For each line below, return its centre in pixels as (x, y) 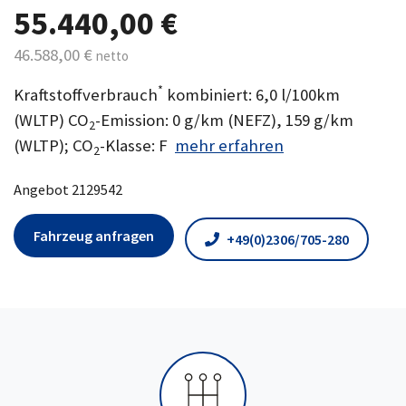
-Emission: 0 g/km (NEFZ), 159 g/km (224, 120)
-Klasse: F (137, 145)
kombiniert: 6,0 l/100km (251, 95)
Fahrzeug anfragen (94, 236)
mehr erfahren (229, 145)
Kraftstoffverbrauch (86, 95)
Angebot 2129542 (68, 189)
